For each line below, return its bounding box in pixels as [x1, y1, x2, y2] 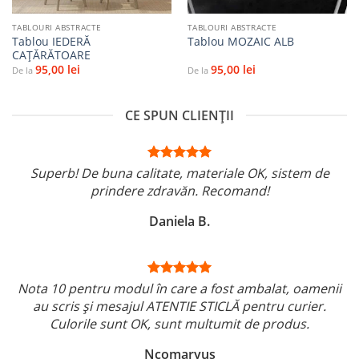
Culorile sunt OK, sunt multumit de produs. [50, 314, 309, 333]
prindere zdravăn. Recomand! [90, 181, 269, 200]
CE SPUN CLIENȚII [125, 106, 234, 124]
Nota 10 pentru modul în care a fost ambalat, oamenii [18, 279, 341, 297]
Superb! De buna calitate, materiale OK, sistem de [30, 163, 329, 182]
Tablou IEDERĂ [11, 33, 91, 49]
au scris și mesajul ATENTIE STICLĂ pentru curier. [33, 296, 326, 315]
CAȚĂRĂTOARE [11, 46, 91, 63]
